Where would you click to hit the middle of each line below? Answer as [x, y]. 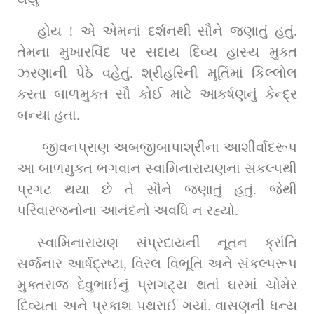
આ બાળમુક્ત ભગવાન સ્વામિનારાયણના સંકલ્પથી [157, 168]
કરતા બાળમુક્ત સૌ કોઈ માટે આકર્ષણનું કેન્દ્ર [157, 94]
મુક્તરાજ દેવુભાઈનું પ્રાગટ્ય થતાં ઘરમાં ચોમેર [157, 284]
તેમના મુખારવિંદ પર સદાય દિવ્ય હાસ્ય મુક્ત [157, 52]
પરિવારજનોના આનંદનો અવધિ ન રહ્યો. [128, 210]
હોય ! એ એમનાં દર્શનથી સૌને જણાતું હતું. [167, 30]
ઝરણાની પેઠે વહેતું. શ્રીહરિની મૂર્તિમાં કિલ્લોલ [157, 73]
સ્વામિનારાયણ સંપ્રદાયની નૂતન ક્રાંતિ [167, 242]
